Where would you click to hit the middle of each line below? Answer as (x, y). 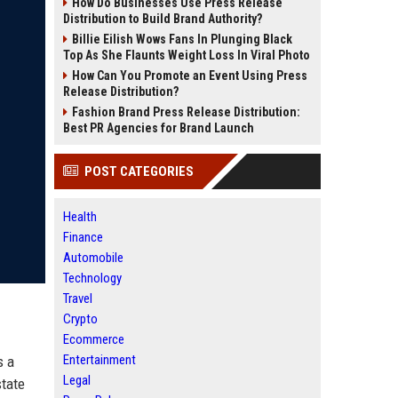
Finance (83, 237)
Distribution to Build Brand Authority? (163, 19)
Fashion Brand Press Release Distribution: (186, 112)
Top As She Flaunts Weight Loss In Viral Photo (187, 55)
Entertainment (99, 360)
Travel (78, 298)
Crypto (80, 319)
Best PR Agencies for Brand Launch (159, 128)
